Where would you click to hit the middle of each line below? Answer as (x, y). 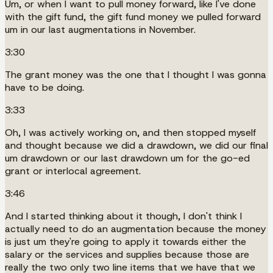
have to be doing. (44, 87)
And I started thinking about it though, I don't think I (123, 216)
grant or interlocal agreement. (73, 171)
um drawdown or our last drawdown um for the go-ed (127, 158)
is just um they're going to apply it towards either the (126, 241)
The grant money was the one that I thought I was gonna (136, 74)
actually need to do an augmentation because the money (135, 229)
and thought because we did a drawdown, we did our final (136, 145)
